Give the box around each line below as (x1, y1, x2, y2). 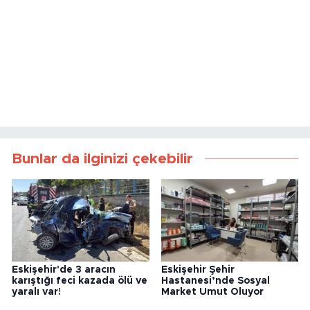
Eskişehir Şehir (161, 265, 235, 275)
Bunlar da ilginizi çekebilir (12, 151, 193, 166)
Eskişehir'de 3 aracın (12, 265, 116, 275)
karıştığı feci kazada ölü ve (12, 276, 147, 286)
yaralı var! (12, 287, 61, 298)
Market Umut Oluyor (161, 287, 264, 298)
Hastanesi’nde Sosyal (161, 276, 270, 286)
